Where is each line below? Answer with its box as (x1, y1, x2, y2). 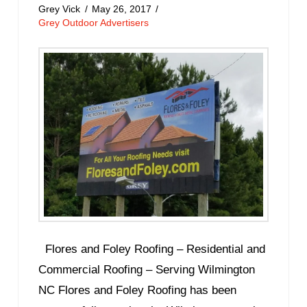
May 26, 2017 (91, 3, 151, 14)
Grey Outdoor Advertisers (38, 17, 149, 28)
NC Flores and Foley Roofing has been (38, 283, 237, 297)
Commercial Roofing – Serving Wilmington (38, 262, 256, 276)
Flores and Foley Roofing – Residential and (38, 242, 266, 256)
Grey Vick (38, 3, 81, 14)
